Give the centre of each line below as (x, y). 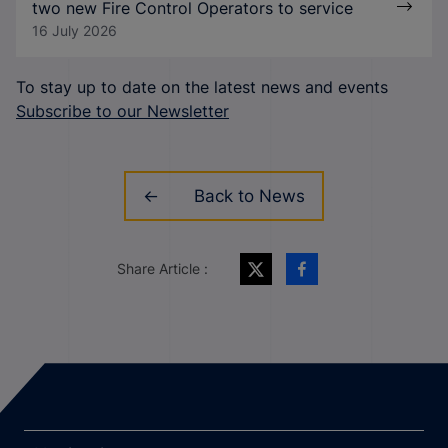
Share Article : (162, 268)
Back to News (249, 196)
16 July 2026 (74, 31)
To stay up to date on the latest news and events (202, 87)
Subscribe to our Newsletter (122, 111)
